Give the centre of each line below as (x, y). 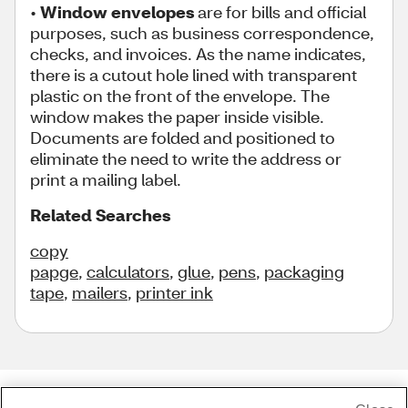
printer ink (174, 292)
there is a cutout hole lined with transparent (194, 75)
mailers (100, 292)
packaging (304, 271)
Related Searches (100, 215)
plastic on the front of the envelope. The (180, 96)
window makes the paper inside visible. (177, 117)
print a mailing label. (106, 179)
